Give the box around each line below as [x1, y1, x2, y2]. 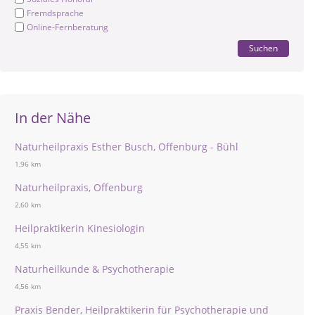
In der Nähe [15, 108, 91, 128]
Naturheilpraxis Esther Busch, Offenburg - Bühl [15, 140, 238, 154]
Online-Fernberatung [27, 21, 108, 34]
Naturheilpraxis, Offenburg [15, 181, 143, 195]
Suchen [249, 42, 278, 55]
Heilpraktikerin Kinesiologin [15, 221, 145, 236]
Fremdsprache [27, 7, 84, 20]
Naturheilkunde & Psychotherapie [15, 262, 174, 276]
